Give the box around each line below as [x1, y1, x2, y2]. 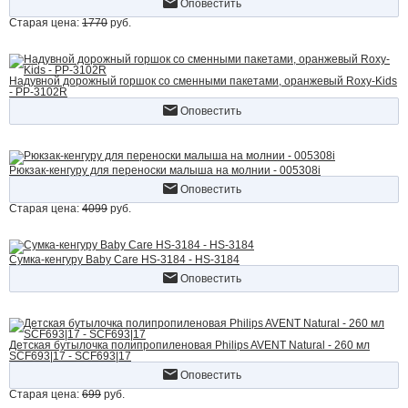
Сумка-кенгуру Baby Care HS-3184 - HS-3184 [9, 253, 240, 266]
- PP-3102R [9, 86, 67, 98]
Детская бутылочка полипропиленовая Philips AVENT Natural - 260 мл [9, 339, 370, 352]
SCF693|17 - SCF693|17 [9, 350, 131, 362]
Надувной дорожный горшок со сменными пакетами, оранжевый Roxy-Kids [9, 75, 397, 87]
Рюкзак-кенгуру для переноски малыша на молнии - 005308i [9, 164, 321, 177]
